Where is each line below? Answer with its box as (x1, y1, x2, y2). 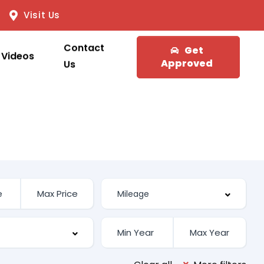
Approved (160, 56, 213, 70)
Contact (63, 41, 104, 55)
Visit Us (24, 9, 61, 21)
